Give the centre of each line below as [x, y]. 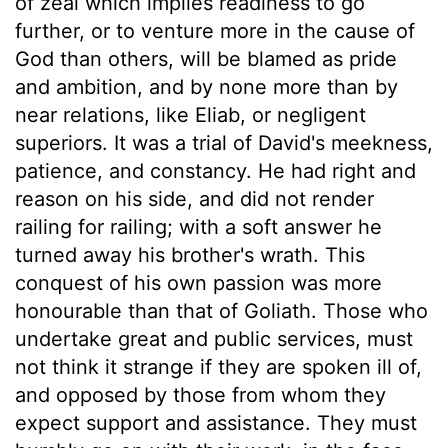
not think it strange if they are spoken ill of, [218, 366]
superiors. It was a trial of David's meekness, [224, 142]
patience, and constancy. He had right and [215, 170]
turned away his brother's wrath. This [190, 254]
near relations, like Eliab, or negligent [190, 114]
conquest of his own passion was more [198, 282]
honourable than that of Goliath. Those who [221, 310]
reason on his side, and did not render [194, 198]
